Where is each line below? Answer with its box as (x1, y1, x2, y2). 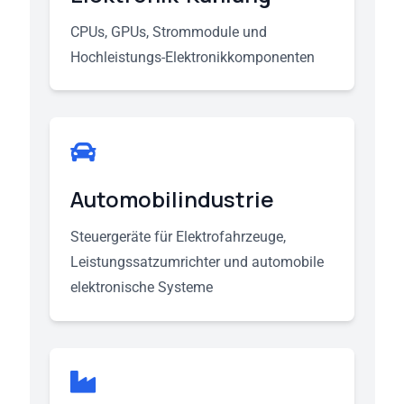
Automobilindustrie (69, 184, 274, 214)
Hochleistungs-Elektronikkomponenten (69, 48, 315, 66)
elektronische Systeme (69, 279, 213, 296)
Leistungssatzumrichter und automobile (69, 253, 324, 271)
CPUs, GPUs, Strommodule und (69, 23, 267, 41)
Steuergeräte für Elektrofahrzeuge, (69, 228, 286, 245)
